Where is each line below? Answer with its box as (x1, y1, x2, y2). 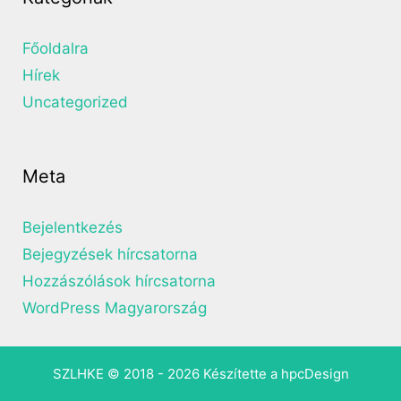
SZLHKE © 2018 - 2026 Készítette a (52, 365, 281, 383)
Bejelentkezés (22, 218, 123, 237)
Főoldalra (22, 39, 89, 58)
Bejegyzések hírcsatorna (22, 245, 198, 264)
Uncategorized (22, 93, 128, 112)
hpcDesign (280, 365, 349, 383)
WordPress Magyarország (22, 299, 207, 318)
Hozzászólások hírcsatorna (22, 272, 216, 291)
